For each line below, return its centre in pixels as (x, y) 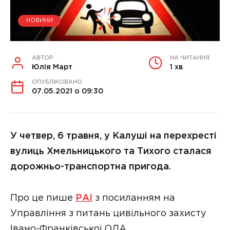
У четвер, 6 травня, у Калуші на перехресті (113, 136)
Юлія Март (52, 67)
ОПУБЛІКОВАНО (57, 82)
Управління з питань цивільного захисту (108, 213)
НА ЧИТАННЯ (190, 58)
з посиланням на (134, 198)
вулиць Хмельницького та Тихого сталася (111, 151)
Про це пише (43, 198)
